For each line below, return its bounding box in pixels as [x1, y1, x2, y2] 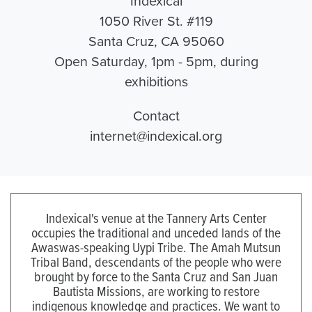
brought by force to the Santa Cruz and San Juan [34, 266, 278, 286]
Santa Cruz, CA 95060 [88, 31, 224, 51]
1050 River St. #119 [99, 11, 213, 31]
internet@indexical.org [90, 126, 222, 146]
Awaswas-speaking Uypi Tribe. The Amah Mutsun [31, 237, 281, 256]
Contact [132, 106, 180, 125]
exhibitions [124, 72, 188, 91]
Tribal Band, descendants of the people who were [31, 251, 281, 271]
